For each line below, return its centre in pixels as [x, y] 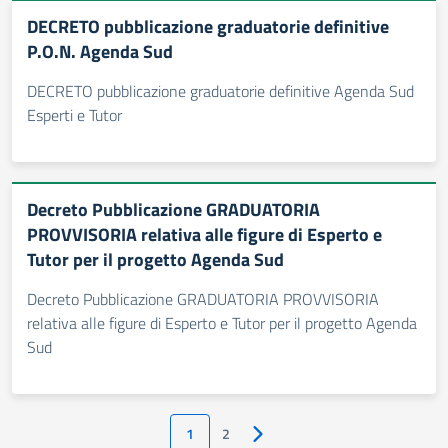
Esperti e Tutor [74, 115]
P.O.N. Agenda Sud [100, 51]
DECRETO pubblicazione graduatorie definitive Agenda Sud [220, 91]
